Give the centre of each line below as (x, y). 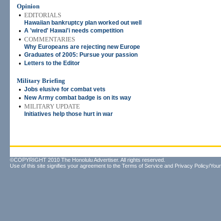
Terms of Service (142, 166)
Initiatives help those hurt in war (69, 114)
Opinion (28, 6)
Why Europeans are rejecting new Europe (82, 47)
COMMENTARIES (50, 39)
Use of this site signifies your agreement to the (66, 166)
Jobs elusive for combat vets (65, 89)
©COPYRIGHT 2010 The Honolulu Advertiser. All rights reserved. (88, 160)
